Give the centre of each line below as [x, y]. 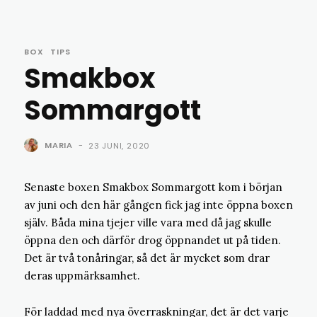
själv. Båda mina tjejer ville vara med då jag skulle [148, 223]
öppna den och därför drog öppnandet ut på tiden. [152, 240]
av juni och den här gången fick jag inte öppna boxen [158, 205]
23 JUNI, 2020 [119, 146]
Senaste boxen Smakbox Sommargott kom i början [153, 187]
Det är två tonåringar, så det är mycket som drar [147, 258]
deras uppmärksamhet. [82, 276]
